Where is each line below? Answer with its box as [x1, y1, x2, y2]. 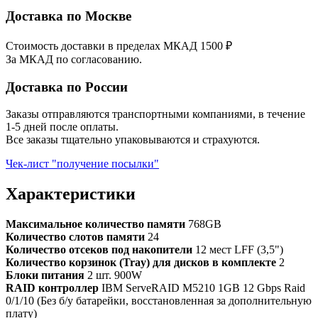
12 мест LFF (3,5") [192, 243, 283, 256]
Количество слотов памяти [6, 231, 145, 243]
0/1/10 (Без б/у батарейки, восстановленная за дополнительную [6, 295, 312, 307]
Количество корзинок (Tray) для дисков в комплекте [6, 256, 276, 269]
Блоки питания [6, 269, 84, 282]
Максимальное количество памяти [6, 218, 185, 231]
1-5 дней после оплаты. [6, 121, 119, 133]
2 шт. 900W [84, 269, 142, 282]
